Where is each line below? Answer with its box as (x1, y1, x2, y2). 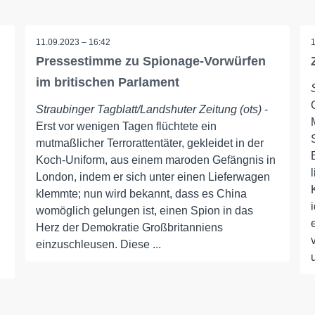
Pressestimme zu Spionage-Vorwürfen (35, 54, 266, 68)
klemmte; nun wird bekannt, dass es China (35, 188, 247, 200)
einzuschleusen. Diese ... (35, 238, 161, 250)
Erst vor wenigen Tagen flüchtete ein (35, 120, 217, 132)
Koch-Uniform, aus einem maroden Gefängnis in (35, 154, 276, 166)
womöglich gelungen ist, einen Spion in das (35, 205, 253, 217)
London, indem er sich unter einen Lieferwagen (35, 171, 270, 183)
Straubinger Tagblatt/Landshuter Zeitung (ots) (35, 103, 262, 115)
